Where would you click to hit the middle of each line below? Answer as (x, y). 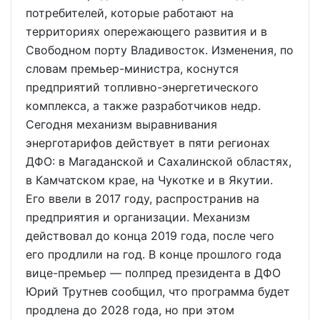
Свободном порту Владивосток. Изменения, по (160, 50)
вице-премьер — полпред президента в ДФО (153, 273)
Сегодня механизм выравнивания (121, 124)
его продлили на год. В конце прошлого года (154, 254)
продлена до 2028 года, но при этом (130, 310)
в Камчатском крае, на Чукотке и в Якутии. (149, 180)
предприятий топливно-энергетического (142, 87)
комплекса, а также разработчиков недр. (143, 106)
